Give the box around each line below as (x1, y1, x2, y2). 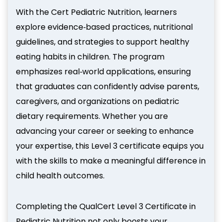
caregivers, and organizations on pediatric (16, 96, 179, 107)
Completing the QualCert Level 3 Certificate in (16, 201, 196, 212)
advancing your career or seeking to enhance (16, 125, 194, 137)
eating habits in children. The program (16, 51, 165, 62)
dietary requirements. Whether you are (16, 111, 168, 122)
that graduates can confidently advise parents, (16, 81, 199, 92)
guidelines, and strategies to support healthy (16, 36, 189, 48)
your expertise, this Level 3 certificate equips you (16, 140, 204, 152)
